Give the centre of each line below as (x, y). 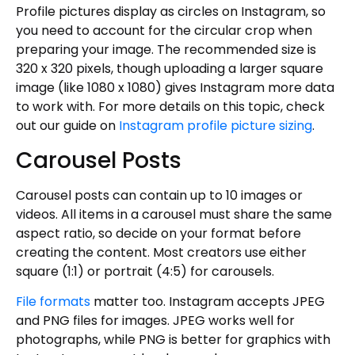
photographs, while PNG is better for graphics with (173, 340)
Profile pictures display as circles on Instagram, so (171, 12)
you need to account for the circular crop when (164, 31)
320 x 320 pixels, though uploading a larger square (170, 69)
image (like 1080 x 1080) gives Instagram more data (175, 88)
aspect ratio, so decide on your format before (158, 233)
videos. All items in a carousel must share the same (174, 214)
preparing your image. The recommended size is (166, 50)
